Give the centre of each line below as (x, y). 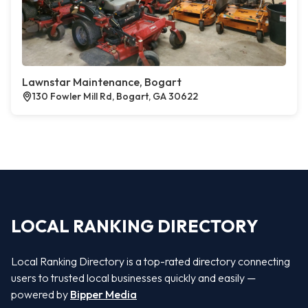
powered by (41, 294)
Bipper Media (103, 294)
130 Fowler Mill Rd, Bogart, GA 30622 (115, 96)
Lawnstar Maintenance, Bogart (102, 82)
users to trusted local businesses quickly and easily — (133, 278)
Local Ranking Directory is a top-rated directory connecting (151, 261)
